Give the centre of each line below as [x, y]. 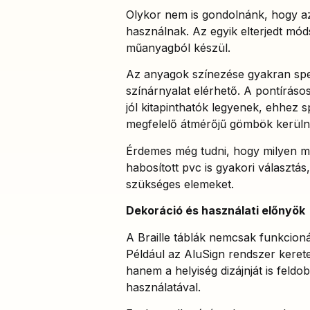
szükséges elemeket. [180, 184]
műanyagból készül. [180, 47]
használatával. [165, 287]
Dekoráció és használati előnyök [216, 211]
